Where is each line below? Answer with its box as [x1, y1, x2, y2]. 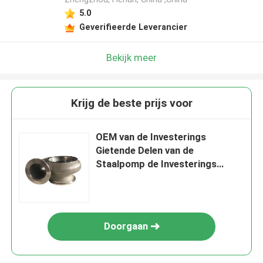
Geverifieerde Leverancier [79, 22, 187, 32]
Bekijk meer [106, 51, 157, 63]
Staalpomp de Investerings [96, 158, 217, 170]
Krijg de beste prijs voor [70, 96, 193, 110]
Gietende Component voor [96, 171, 214, 184]
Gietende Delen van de [96, 144, 194, 157]
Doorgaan [103, 220, 148, 232]
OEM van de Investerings [96, 131, 207, 143]
